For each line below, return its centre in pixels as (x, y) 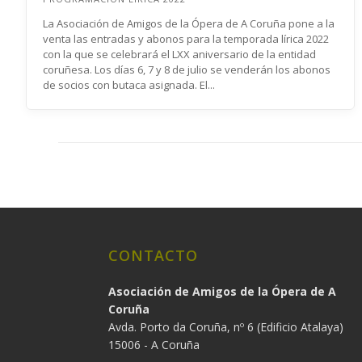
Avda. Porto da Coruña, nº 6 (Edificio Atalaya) (226, 327)
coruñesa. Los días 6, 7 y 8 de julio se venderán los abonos (187, 69)
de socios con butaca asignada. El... (129, 85)
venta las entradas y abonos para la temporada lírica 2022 (186, 39)
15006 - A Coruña (154, 345)
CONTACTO (154, 255)
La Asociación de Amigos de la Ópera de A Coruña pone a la (189, 23)
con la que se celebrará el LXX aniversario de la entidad (179, 54)
